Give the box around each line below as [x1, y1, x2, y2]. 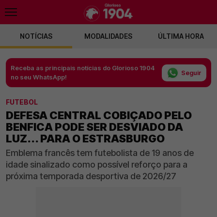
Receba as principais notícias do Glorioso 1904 [11, 64, 155, 72]
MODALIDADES [84, 32, 133, 40]
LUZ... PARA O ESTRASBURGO [6, 132, 165, 145]
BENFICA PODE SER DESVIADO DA [6, 121, 183, 133]
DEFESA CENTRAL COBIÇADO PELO [6, 109, 192, 122]
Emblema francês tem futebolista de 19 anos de [6, 148, 194, 158]
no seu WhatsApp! [11, 73, 67, 81]
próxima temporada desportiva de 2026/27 [6, 171, 176, 181]
